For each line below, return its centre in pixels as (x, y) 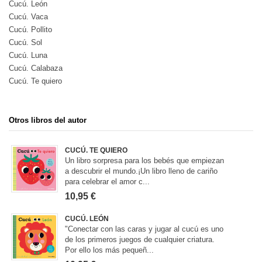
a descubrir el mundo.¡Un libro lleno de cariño (142, 171)
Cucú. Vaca (28, 17)
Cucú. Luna (28, 56)
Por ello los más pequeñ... (110, 250)
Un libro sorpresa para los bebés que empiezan (145, 161)
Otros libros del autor (48, 120)
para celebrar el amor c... (108, 182)
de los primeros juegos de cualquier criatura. (140, 240)
